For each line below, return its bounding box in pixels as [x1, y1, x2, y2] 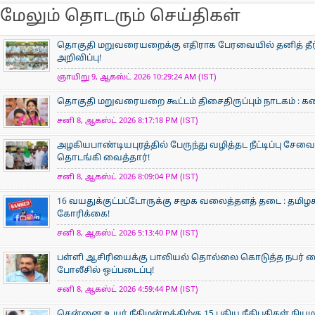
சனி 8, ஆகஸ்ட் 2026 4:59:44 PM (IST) [57, 285, 198, 295]
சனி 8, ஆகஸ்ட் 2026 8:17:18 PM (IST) [57, 116, 198, 126]
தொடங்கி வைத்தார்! [57, 153, 150, 163]
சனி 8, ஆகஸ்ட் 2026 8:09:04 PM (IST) [57, 172, 198, 182]
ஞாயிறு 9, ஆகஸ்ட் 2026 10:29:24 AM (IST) [57, 72, 217, 82]
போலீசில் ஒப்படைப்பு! [57, 266, 154, 276]
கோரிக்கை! [57, 210, 110, 219]
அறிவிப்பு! [57, 53, 101, 63]
